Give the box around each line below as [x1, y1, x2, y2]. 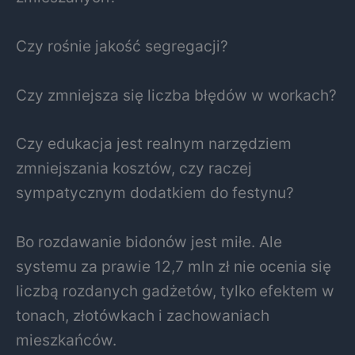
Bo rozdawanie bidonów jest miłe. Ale [16, 232, 282, 252]
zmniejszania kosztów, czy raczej [16, 158, 252, 178]
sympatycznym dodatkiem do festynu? [16, 183, 294, 203]
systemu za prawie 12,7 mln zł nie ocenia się [16, 257, 331, 277]
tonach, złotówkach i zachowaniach [16, 306, 269, 326]
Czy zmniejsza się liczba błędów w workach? [16, 85, 337, 105]
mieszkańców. [16, 330, 116, 350]
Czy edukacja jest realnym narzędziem [16, 134, 292, 154]
